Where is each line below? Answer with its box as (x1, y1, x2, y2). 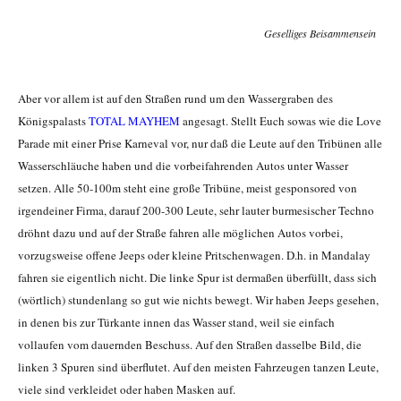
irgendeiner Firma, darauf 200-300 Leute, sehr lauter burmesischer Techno (18, 202, 374, 219)
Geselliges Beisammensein (264, 26, 376, 41)
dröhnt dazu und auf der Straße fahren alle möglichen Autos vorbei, (18, 225, 343, 242)
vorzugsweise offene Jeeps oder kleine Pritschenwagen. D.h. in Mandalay (18, 247, 371, 264)
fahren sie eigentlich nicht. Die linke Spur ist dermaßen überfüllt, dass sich (18, 269, 377, 286)
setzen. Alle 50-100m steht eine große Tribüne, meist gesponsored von (18, 180, 357, 197)
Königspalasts (18, 113, 89, 130)
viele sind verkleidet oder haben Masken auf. (18, 381, 235, 398)
